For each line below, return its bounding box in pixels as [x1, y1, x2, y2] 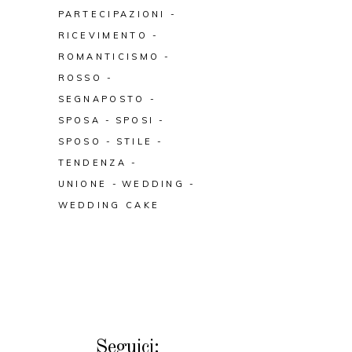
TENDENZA [57, 157, 126, 168]
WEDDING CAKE [57, 200, 160, 211]
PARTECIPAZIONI [57, 9, 166, 20]
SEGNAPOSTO [57, 93, 145, 104]
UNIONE [57, 178, 108, 189]
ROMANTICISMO [57, 51, 160, 62]
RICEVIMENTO [57, 30, 148, 41]
